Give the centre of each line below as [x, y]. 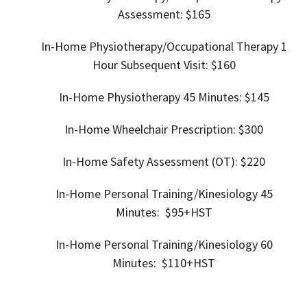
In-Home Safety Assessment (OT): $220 [164, 162]
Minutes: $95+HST [164, 212]
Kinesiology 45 [235, 194]
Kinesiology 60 [235, 245]
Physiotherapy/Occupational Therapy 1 [188, 47]
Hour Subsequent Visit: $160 [164, 65]
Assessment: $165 [164, 14]
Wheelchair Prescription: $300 [188, 130]
